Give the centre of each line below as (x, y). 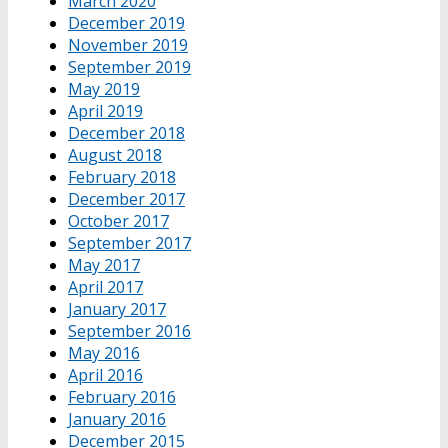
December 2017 (126, 198)
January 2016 (117, 418)
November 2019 (128, 44)
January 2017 (117, 308)
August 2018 (115, 154)
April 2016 (105, 374)
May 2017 (104, 264)
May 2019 (104, 88)
